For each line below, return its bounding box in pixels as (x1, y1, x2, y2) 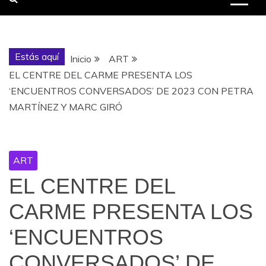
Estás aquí (15, 50, 59, 62)
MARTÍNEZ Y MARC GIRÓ (9, 101, 122, 113)
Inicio (70, 53, 91, 65)
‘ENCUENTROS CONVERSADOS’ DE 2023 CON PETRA (9, 85, 254, 97)
